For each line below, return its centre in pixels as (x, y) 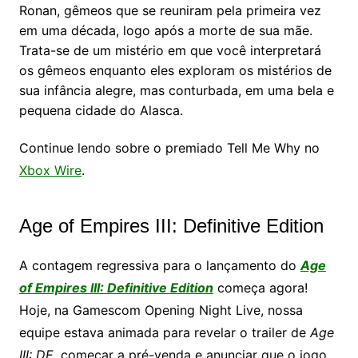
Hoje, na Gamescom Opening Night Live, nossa (161, 310)
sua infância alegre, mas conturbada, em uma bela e (176, 90)
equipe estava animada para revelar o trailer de (164, 332)
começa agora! (260, 287)
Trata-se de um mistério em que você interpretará (170, 50)
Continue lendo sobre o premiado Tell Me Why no (169, 147)
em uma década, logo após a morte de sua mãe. (165, 30)
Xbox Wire (50, 170)
